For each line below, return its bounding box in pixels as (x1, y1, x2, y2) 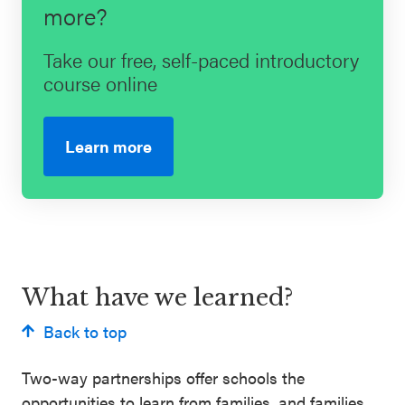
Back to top (43, 319, 127, 343)
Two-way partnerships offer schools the (22, 365, 305, 389)
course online (43, 68, 157, 97)
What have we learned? (22, 282, 294, 312)
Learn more (65, 134, 152, 157)
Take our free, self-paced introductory (43, 44, 359, 73)
